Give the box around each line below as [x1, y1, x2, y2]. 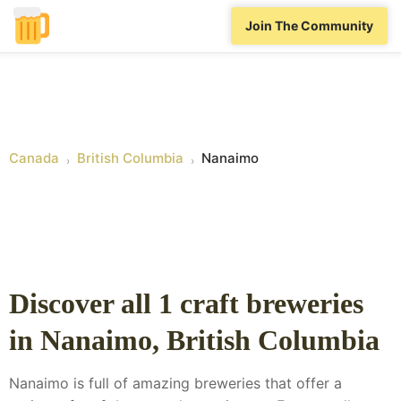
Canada [9, 149, 59, 167]
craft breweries [173, 287, 363, 320]
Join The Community [245, 18, 373, 34]
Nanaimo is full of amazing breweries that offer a [9, 374, 342, 393]
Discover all [9, 287, 158, 320]
